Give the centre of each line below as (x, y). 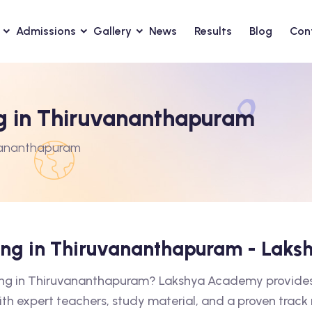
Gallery (112, 31)
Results (213, 31)
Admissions (46, 31)
